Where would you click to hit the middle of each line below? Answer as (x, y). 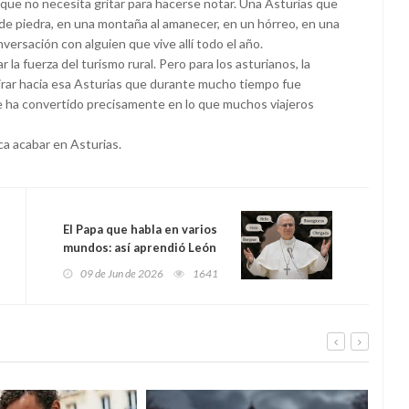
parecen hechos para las (133, 303)
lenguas (86, 321)
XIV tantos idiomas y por (133, 266)
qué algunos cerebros (126, 284)
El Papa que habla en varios (140, 230)
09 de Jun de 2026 (122, 274)
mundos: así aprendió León (140, 248)
